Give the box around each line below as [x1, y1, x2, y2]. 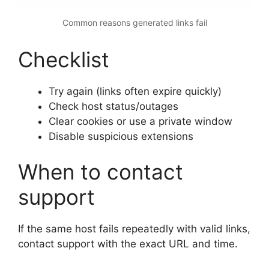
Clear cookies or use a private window [49, 115, 232, 127]
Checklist [18, 46, 109, 72]
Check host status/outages [49, 100, 178, 112]
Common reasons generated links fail [62, 17, 207, 28]
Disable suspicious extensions [49, 130, 193, 142]
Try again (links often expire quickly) [49, 85, 222, 97]
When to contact [18, 159, 183, 185]
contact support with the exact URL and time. [18, 238, 238, 250]
